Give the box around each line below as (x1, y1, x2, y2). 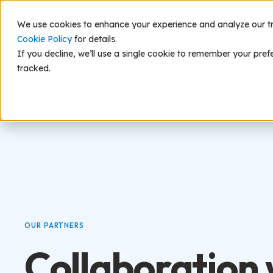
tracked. (17, 63, 51, 74)
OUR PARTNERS (24, 221, 85, 230)
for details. (72, 34, 117, 44)
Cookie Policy (17, 34, 72, 44)
